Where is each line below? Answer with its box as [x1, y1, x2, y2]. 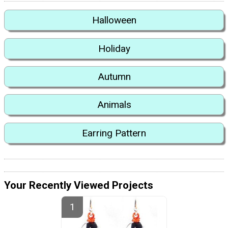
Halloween [92, 14, 136, 26]
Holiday [98, 42, 130, 54]
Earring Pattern [82, 127, 146, 139]
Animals [97, 99, 131, 111]
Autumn [97, 71, 131, 83]
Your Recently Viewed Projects [4, 179, 153, 192]
